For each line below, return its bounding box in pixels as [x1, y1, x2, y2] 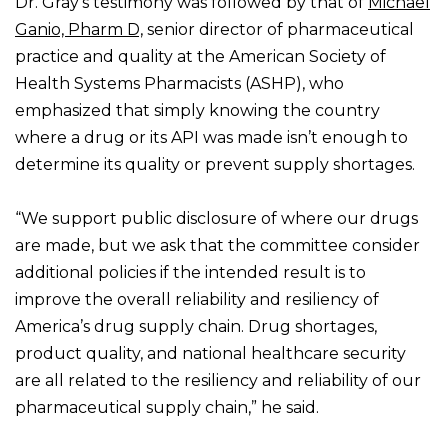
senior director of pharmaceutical [143, 20, 414, 40]
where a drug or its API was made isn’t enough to [15, 128, 408, 148]
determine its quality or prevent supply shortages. [15, 155, 415, 175]
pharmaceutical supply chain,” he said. [15, 398, 319, 418]
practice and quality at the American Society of [15, 47, 386, 67]
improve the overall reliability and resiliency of [15, 290, 379, 310]
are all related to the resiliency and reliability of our [15, 371, 421, 391]
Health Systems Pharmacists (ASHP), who [15, 74, 344, 94]
